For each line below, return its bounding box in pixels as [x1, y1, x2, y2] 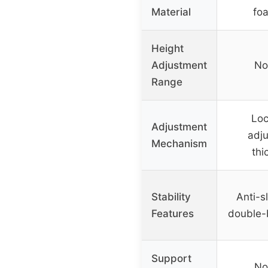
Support [151, 252, 191, 265]
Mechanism [151, 138, 207, 150]
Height [151, 42, 184, 55]
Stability [151, 191, 191, 203]
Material [151, 6, 191, 19]
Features [151, 208, 194, 220]
